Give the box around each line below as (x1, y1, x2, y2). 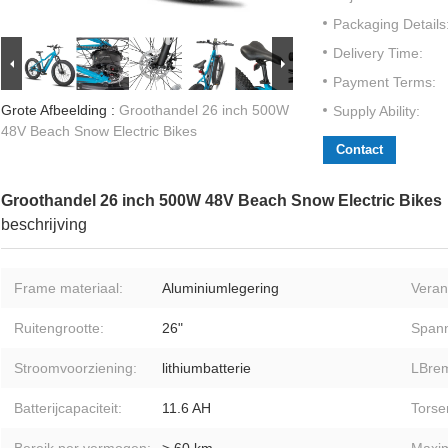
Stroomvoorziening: (14, 360, 137, 377)
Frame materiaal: (14, 280, 123, 297)
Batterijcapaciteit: (14, 400, 122, 417)
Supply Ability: (333, 103, 420, 120)
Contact (336, 142, 383, 158)
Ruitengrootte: (14, 320, 104, 337)
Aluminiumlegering (162, 280, 279, 297)
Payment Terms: (333, 74, 436, 91)
